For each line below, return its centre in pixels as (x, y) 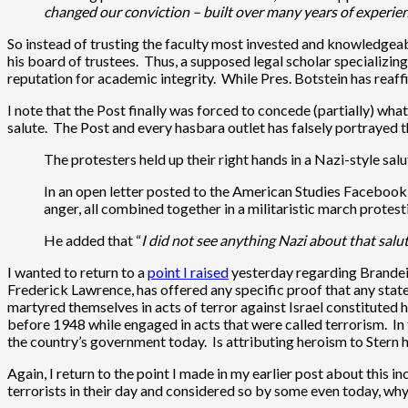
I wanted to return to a (77, 271)
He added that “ (92, 240)
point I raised (188, 271)
